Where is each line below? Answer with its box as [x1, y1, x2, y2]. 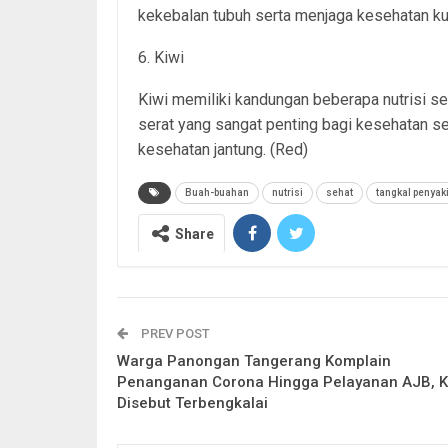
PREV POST [138, 326, 210, 341]
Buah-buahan [185, 187, 249, 198]
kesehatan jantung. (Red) [138, 140, 308, 159]
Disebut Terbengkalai [117, 394, 268, 412]
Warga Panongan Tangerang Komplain [117, 352, 391, 370]
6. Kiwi [138, 48, 184, 67]
